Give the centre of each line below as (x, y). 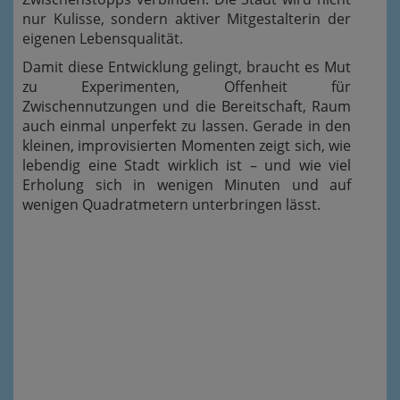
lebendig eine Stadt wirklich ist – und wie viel (187, 165)
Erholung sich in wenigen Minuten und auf (187, 184)
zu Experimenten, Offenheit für (187, 86)
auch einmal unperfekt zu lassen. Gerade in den (187, 125)
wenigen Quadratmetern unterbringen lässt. (171, 204)
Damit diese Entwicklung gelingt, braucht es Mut (187, 67)
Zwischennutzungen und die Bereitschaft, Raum (187, 106)
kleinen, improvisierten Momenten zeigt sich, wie (187, 145)
